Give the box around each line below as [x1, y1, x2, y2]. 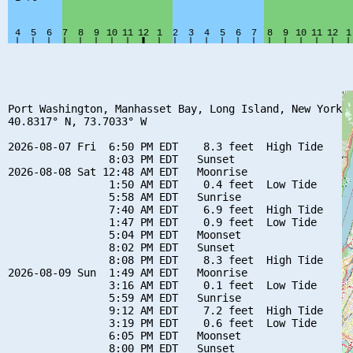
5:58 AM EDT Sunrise [8, 190, 241, 203]
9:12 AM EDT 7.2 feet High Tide [8, 303, 323, 317]
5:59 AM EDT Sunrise [8, 291, 241, 304]
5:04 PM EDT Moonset [8, 228, 241, 241]
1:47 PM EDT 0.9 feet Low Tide [8, 215, 317, 229]
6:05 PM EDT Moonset [8, 329, 241, 342]
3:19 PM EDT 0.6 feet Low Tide [8, 316, 317, 329]
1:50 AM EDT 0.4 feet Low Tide [8, 177, 317, 191]
